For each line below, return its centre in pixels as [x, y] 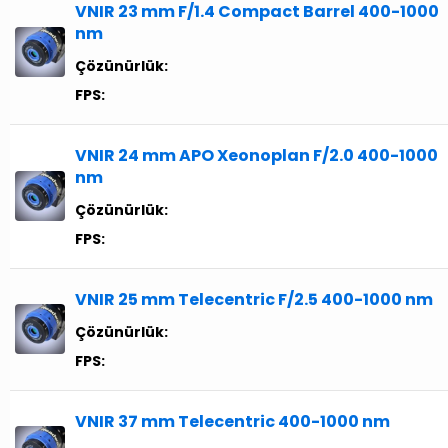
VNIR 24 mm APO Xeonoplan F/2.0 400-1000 [256, 156]
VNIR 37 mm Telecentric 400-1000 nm [232, 422]
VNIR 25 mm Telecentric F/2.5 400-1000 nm [254, 300]
